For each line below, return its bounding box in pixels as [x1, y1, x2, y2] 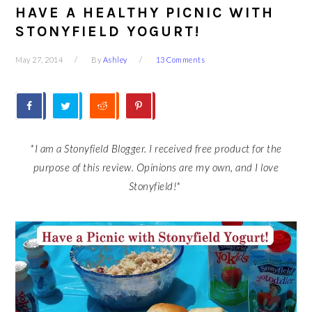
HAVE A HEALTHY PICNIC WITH [15, 4, 275, 21]
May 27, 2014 [15, 55, 63, 64]
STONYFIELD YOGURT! [15, 23, 201, 40]
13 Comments [155, 55, 205, 64]
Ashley [102, 55, 127, 64]
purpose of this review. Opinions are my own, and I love [33, 161, 279, 173]
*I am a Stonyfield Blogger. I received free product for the [30, 142, 282, 155]
